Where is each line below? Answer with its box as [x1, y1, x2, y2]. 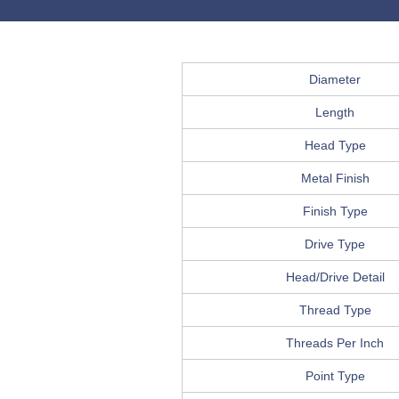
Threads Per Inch [286, 336, 384, 351]
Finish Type [302, 204, 368, 219]
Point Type [305, 369, 365, 384]
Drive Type [305, 237, 365, 252]
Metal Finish [300, 171, 370, 186]
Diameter [309, 72, 361, 87]
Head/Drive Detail [285, 270, 385, 285]
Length [315, 105, 354, 120]
